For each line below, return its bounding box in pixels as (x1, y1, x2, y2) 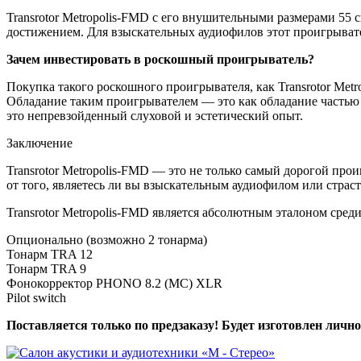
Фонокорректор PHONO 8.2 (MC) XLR (6, 276, 222, 290)
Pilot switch (6, 290, 66, 305)
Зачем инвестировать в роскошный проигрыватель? (6, 52, 314, 66)
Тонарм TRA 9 (6, 261, 86, 276)
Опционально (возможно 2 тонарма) (6, 232, 207, 247)
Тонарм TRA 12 (6, 247, 93, 261)
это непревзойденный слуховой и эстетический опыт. (6, 108, 303, 122)
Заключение (6, 135, 73, 150)
